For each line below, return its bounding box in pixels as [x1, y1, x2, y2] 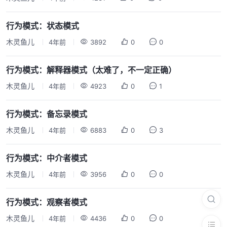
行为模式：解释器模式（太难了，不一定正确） [6, 65, 176, 75]
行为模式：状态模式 [6, 21, 79, 31]
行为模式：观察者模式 [6, 197, 87, 207]
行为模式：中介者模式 [6, 153, 87, 163]
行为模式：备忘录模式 [6, 109, 87, 119]
